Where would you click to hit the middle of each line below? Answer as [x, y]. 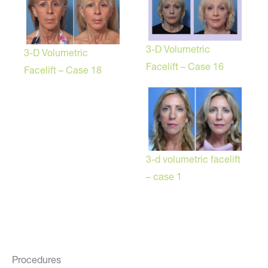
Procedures [36, 259]
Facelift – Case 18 [63, 70]
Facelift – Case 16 [185, 67]
